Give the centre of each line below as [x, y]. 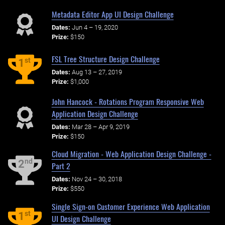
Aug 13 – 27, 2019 [97, 72]
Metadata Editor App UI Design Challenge [113, 14]
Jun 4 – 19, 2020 [95, 27]
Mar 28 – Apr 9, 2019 [100, 127]
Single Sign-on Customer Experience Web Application [131, 206]
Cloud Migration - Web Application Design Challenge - [131, 154]
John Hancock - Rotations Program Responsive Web [128, 101]
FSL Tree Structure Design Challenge [105, 59]
